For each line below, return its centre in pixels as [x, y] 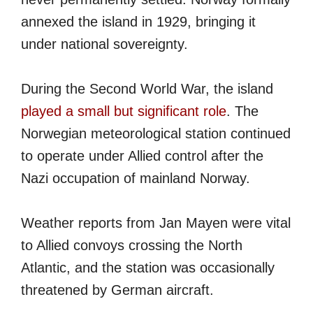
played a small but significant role [124, 111]
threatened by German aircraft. [117, 290]
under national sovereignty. [104, 44]
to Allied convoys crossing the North [132, 245]
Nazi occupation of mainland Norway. [136, 178]
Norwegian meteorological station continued [156, 133]
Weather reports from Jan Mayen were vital [156, 223]
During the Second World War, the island [147, 88]
